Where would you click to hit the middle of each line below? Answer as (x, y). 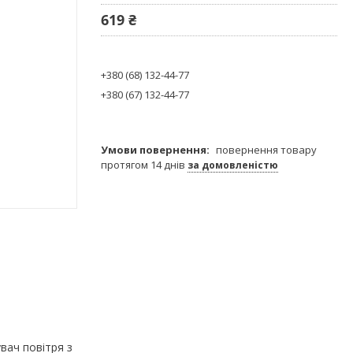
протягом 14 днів (144, 164)
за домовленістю (233, 165)
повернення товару (266, 149)
